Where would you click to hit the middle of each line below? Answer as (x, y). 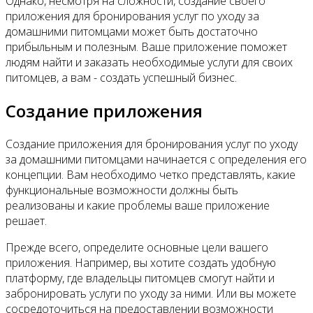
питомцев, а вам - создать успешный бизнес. (121, 78)
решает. (26, 221)
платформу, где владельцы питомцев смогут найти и (140, 278)
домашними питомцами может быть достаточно (132, 32)
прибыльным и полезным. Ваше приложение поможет (146, 47)
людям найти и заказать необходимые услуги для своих (149, 63)
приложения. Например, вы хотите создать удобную (141, 263)
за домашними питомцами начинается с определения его (156, 160)
